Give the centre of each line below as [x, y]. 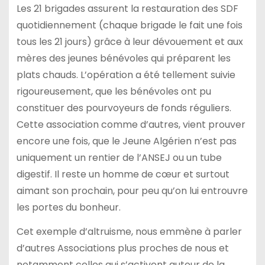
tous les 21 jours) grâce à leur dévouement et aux [130, 42]
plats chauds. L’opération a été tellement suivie [126, 75]
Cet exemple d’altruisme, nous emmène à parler [129, 232]
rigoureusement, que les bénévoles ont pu [114, 92]
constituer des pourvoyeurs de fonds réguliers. [124, 108]
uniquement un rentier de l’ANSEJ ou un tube [119, 158]
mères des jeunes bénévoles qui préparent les [123, 59]
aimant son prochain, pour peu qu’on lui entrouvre [132, 191]
